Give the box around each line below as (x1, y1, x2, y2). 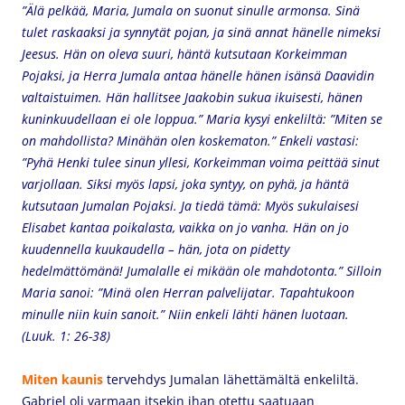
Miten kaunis (22, 371, 107, 388)
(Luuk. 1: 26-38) (22, 327, 110, 344)
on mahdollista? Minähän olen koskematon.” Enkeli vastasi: (22, 132, 359, 149)
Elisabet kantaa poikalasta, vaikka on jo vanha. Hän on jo (22, 219, 349, 236)
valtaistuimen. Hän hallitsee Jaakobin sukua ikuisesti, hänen (22, 89, 363, 106)
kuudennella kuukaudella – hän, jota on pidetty (22, 240, 289, 258)
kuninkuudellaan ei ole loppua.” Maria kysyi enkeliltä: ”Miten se (22, 110, 382, 127)
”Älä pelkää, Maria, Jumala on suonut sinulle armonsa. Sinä (22, 2, 360, 19)
